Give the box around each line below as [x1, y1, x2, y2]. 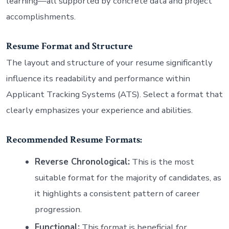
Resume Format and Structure [6, 39, 133, 53]
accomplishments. [6, 10, 76, 22]
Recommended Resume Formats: [6, 133, 142, 147]
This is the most [129, 155, 194, 168]
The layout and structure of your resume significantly [6, 57, 213, 69]
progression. [34, 203, 82, 215]
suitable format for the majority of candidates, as [34, 171, 221, 184]
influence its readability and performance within [6, 73, 190, 85]
